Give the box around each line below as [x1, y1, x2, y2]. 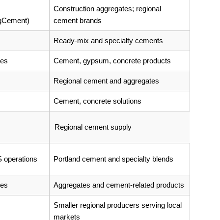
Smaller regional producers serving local [54, 200, 182, 209]
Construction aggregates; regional [54, 4, 161, 13]
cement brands [54, 16, 102, 25]
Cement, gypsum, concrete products [54, 56, 171, 65]
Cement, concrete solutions [54, 96, 141, 105]
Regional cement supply [55, 122, 132, 131]
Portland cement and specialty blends [54, 154, 173, 163]
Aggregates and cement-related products [54, 180, 184, 189]
